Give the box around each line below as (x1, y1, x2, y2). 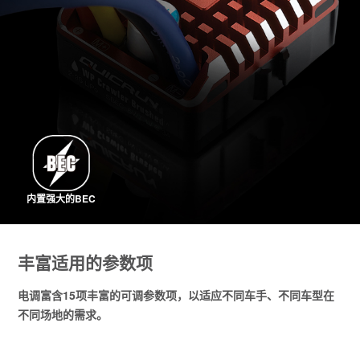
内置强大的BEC (27, 191, 96, 207)
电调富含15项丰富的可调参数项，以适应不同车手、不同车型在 (18, 286, 335, 303)
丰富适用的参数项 (18, 249, 153, 274)
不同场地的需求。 (18, 305, 108, 322)
